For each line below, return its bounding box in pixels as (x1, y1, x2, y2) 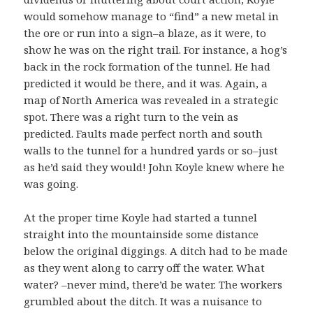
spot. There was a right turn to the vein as (24, 110, 239, 124)
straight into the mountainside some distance (24, 227, 259, 242)
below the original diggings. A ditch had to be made (24, 244, 289, 259)
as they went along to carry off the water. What (24, 261, 265, 275)
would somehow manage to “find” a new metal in (24, 9, 279, 24)
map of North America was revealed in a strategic (24, 93, 279, 108)
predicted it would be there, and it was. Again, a (24, 76, 268, 91)
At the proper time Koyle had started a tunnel (24, 210, 258, 225)
